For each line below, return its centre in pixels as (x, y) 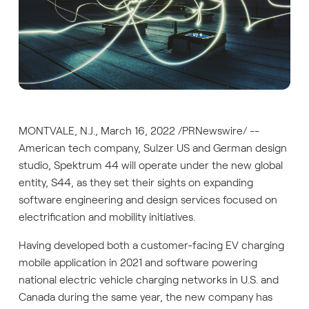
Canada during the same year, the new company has (145, 297)
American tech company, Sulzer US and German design (152, 148)
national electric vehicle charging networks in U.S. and (148, 279)
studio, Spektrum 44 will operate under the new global (150, 165)
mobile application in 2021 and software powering (138, 262)
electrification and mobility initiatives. (107, 217)
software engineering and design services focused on (148, 199)
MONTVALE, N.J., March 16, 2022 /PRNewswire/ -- (139, 130)
